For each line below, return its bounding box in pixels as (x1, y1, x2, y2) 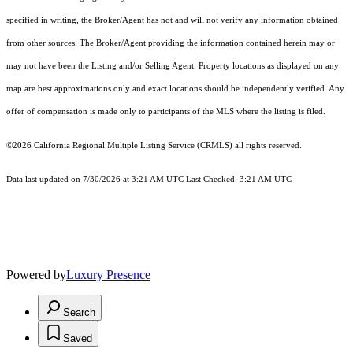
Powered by (6, 268, 66, 282)
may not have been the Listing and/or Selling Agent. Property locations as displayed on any (6, 61, 339, 71)
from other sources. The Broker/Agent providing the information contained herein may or (6, 39, 335, 48)
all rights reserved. (232, 141, 302, 150)
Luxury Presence (66, 268, 150, 282)
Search (63, 307, 95, 319)
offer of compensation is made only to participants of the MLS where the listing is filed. (6, 107, 325, 117)
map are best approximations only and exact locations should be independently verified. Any (6, 84, 344, 94)
